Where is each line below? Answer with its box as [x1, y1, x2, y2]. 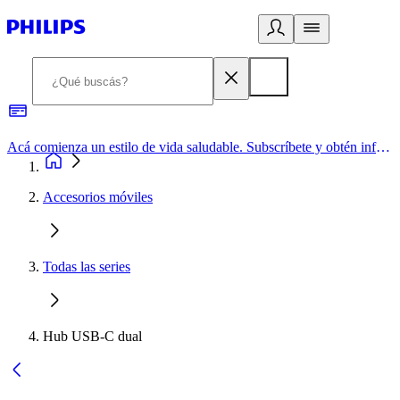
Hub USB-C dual [43, 329, 142, 344]
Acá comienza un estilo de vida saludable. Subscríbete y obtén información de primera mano [376, 139, 390, 154]
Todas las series [43, 259, 130, 274]
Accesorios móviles [43, 189, 153, 204]
